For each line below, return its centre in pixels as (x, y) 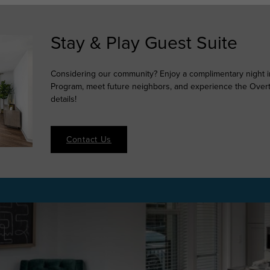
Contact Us (89, 139)
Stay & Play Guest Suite (144, 42)
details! (64, 99)
